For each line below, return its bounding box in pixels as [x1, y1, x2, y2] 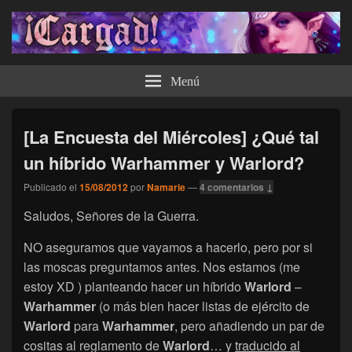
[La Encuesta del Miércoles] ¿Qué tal [24, 123, 319, 149]
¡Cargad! [12, 53, 96, 82]
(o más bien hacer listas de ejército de [96, 296, 310, 315]
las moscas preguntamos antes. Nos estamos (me [24, 257, 300, 276]
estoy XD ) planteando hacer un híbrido [24, 277, 244, 295]
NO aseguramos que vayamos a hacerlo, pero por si [24, 237, 313, 256]
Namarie [147, 179, 185, 194]
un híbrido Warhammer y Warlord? [24, 149, 304, 175]
